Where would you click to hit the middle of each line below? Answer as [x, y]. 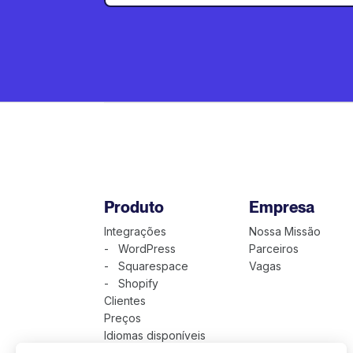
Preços [123, 318]
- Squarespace [146, 266]
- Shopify [131, 283]
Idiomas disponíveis [155, 335]
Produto [134, 207]
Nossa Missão [284, 231]
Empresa [281, 207]
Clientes [125, 301]
